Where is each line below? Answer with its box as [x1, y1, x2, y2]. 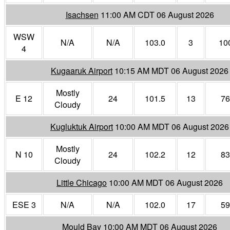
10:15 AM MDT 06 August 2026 [114, 64, 228, 76]
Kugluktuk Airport [50, 120, 113, 132]
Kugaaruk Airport [51, 64, 112, 76]
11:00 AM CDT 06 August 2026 [100, 8, 214, 21]
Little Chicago [56, 176, 107, 188]
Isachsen [65, 8, 99, 21]
